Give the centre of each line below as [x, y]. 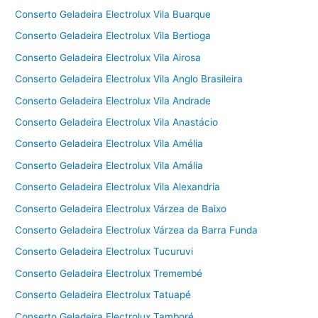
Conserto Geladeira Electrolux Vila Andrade [113, 100]
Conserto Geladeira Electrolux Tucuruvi [104, 252]
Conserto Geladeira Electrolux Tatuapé [103, 295]
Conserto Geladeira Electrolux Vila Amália [109, 165]
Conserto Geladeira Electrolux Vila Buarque [113, 14]
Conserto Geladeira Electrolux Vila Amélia [109, 144]
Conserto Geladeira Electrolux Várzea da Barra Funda [137, 230]
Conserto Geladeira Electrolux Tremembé [109, 273]
